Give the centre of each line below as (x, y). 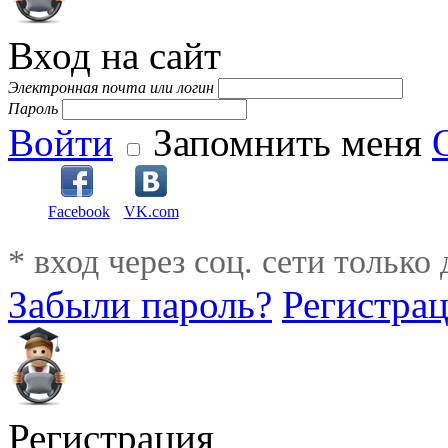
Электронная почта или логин (111, 87)
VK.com (151, 212)
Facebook (79, 212)
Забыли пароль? (140, 305)
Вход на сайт (114, 55)
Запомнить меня (287, 142)
